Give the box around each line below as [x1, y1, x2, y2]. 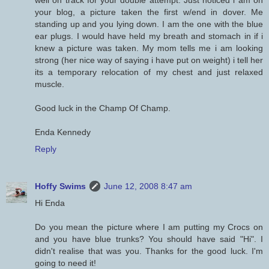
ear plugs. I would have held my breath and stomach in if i [35, 31, 263, 41]
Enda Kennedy [35, 127, 91, 138]
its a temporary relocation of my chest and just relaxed [35, 67, 263, 77]
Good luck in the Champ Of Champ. [35, 103, 171, 113]
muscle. [35, 79, 64, 89]
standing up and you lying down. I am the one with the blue [35, 19, 263, 29]
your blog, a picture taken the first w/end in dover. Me [35, 7, 263, 17]
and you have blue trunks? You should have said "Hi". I [35, 234, 263, 244]
